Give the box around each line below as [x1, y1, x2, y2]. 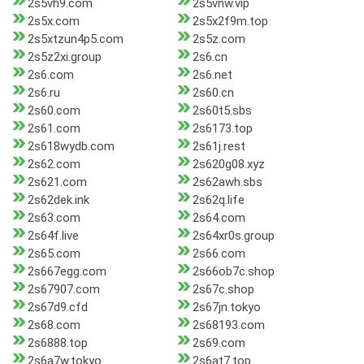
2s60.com [28, 103, 80, 119]
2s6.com [28, 67, 74, 83]
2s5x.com [28, 14, 80, 29]
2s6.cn [192, 50, 227, 65]
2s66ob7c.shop [192, 264, 275, 279]
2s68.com [28, 318, 80, 333]
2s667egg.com [28, 264, 106, 279]
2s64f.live [28, 228, 79, 244]
